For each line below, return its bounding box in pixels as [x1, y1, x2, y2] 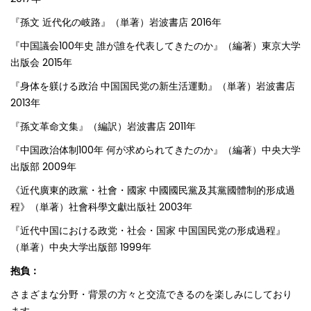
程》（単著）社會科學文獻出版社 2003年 [10, 200, 192, 215]
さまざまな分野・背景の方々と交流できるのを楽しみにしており [10, 287, 292, 302]
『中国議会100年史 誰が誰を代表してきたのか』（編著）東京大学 [10, 39, 301, 53]
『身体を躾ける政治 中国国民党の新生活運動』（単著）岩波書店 [10, 79, 295, 94]
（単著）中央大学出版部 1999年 [10, 240, 151, 255]
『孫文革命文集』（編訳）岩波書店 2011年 [10, 119, 196, 134]
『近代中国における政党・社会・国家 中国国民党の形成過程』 [10, 224, 285, 238]
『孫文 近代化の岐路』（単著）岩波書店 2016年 [10, 15, 221, 30]
